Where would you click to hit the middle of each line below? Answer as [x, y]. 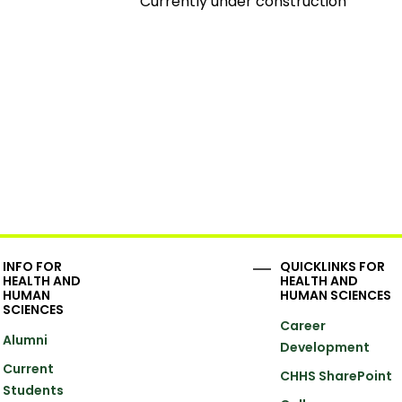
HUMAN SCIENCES [336, 295]
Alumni [26, 340]
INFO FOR [33, 266]
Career [303, 325]
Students [34, 390]
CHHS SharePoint [336, 376]
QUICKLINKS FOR [333, 266]
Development [325, 347]
